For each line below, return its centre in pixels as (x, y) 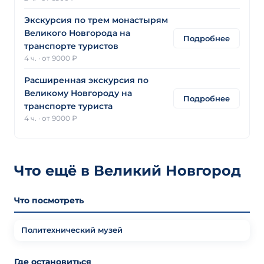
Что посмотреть (49, 200)
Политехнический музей (72, 230)
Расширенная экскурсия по (86, 80)
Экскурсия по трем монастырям (96, 20)
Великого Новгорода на (77, 33)
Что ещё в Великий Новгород (128, 170)
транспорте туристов (71, 46)
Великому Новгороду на (78, 93)
